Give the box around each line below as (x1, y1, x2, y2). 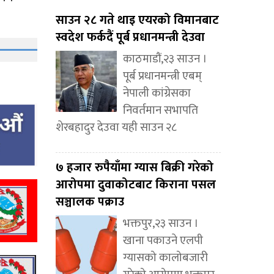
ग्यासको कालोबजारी (123, 248, 208, 268)
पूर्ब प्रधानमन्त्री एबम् (123, 67, 202, 86)
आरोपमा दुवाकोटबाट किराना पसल (56, 174, 216, 196)
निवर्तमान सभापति (123, 101, 198, 120)
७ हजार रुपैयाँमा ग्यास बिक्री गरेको (56, 157, 213, 179)
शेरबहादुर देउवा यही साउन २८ (56, 118, 177, 138)
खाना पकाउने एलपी (123, 231, 203, 251)
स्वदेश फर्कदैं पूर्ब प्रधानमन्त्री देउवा (56, 27, 205, 48)
